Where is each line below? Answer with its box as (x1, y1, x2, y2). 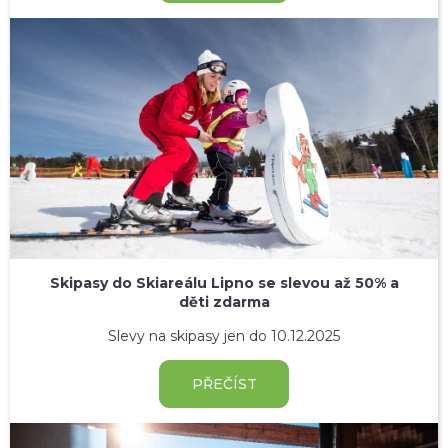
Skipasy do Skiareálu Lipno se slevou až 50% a (49, 274, 399, 293)
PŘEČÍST (191, 375, 257, 394)
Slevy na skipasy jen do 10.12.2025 (108, 327, 340, 346)
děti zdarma (178, 293, 270, 312)
